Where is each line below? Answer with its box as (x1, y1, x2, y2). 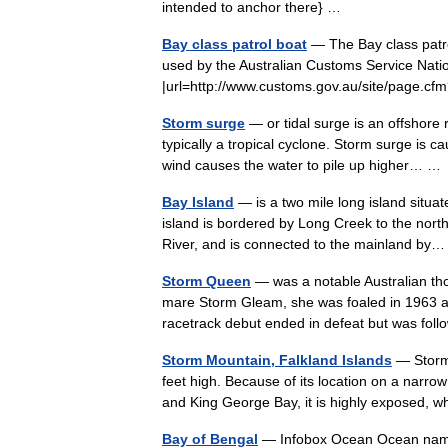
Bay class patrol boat (162, 36, 307, 52)
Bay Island (162, 194, 234, 210)
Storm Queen (162, 273, 251, 289)
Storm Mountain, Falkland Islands (162, 352, 392, 368)
